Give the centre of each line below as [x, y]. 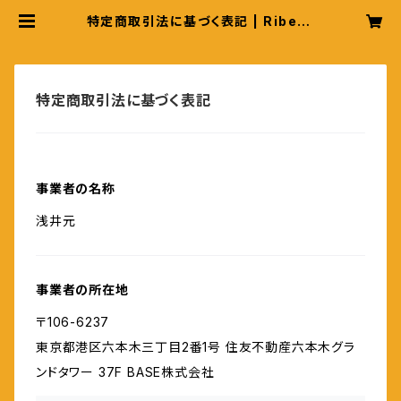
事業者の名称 [76, 188]
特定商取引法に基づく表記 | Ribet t [200, 21]
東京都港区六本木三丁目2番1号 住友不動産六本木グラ [196, 347]
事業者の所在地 [82, 290]
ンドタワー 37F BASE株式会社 [125, 372]
